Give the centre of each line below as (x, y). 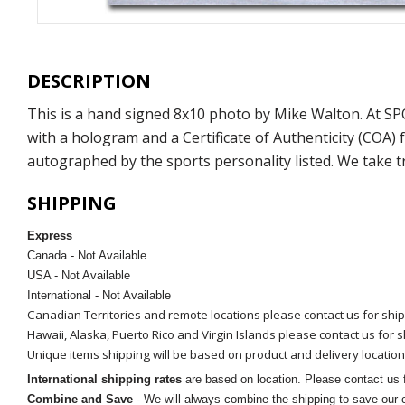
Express (50, 236)
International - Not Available (99, 296)
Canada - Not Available (89, 256)
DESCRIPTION (89, 81)
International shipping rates (104, 380)
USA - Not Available (80, 276)
